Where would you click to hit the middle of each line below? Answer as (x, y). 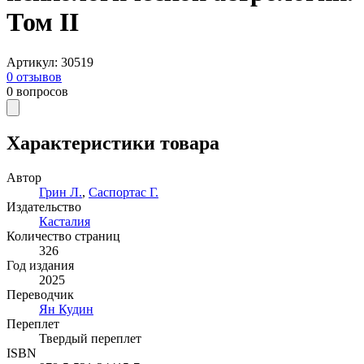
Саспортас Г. (123, 192)
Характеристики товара (113, 143)
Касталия (65, 221)
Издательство (44, 206)
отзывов (39, 76)
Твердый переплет (90, 338)
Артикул (30, 62)
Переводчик (40, 294)
